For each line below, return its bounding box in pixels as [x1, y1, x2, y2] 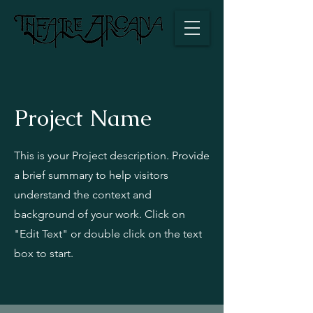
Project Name [14, 103, 152, 132]
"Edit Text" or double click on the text [14, 227, 202, 240]
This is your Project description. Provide [14, 149, 210, 162]
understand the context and [14, 188, 152, 201]
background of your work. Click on [14, 208, 185, 221]
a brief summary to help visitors [14, 168, 168, 182]
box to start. [14, 247, 73, 260]
